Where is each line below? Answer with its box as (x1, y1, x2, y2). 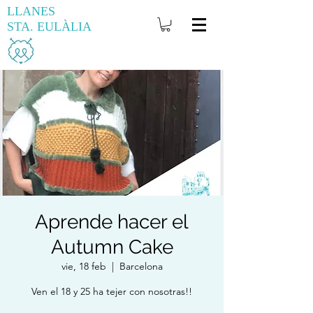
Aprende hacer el (35, 210, 189, 233)
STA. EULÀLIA (7, 20, 92, 34)
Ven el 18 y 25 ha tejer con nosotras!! (31, 285, 192, 298)
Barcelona (119, 260, 163, 272)
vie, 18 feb (61, 260, 106, 272)
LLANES (7, 4, 55, 18)
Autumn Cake (50, 235, 173, 259)
